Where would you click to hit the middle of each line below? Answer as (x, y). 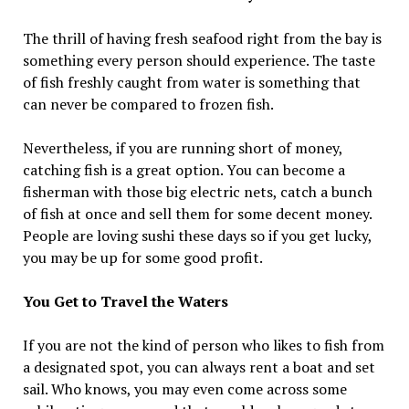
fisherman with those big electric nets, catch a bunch (197, 192)
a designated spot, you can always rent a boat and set (199, 367)
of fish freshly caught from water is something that (191, 82)
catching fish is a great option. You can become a (184, 170)
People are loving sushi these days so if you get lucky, (197, 236)
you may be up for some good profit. (142, 257)
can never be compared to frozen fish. (148, 104)
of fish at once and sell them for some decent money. (197, 214)
